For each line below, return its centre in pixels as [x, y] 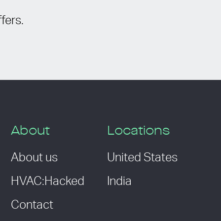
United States [142, 158]
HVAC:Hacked [47, 182]
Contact [32, 205]
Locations [138, 131]
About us [34, 158]
